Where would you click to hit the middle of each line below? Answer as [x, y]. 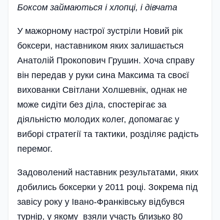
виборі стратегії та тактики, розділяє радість [108, 134]
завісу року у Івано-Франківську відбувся [101, 202]
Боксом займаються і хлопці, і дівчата [97, 7]
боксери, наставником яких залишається [100, 45]
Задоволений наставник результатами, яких [108, 172]
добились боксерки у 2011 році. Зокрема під [108, 187]
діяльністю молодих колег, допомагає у [98, 119]
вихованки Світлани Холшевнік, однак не [102, 90]
